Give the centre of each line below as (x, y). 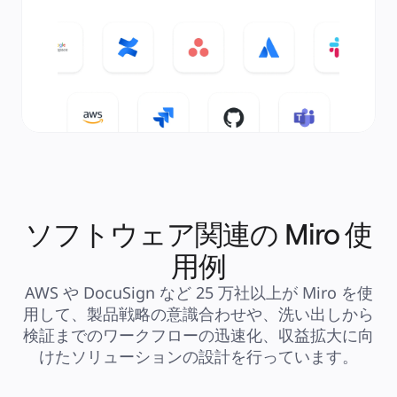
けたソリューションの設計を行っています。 (198, 356)
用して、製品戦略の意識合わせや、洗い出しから (198, 314)
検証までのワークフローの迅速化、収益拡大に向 (198, 335)
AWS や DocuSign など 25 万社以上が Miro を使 (198, 292)
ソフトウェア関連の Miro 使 (198, 234)
